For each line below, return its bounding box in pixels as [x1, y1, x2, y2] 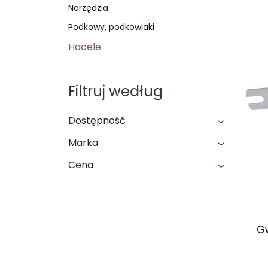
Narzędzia [68, 2, 108, 14]
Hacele [68, 40, 101, 54]
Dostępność [68, 114, 126, 127]
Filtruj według [68, 81, 163, 101]
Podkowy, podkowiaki [68, 21, 154, 33]
